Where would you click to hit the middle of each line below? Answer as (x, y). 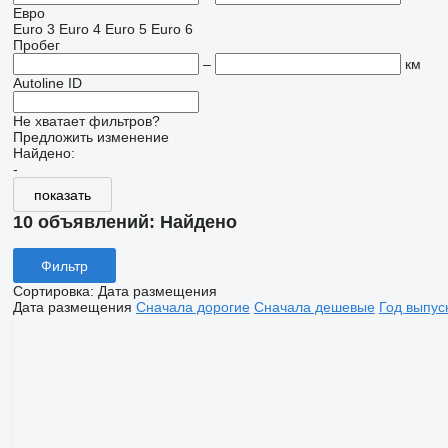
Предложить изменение (90, 137)
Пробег (36, 45)
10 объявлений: (86, 222)
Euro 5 (125, 29)
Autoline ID (47, 83)
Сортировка (51, 291)
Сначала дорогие (192, 307)
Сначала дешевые (314, 307)
